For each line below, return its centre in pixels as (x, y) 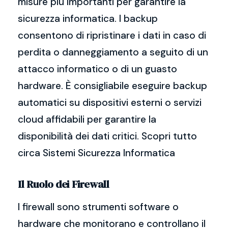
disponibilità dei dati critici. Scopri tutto (107, 136)
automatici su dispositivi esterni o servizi (110, 103)
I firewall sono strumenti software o (98, 207)
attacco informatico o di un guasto (97, 69)
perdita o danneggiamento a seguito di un (113, 52)
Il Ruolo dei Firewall (64, 184)
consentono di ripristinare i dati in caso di (112, 35)
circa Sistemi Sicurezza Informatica (96, 153)
